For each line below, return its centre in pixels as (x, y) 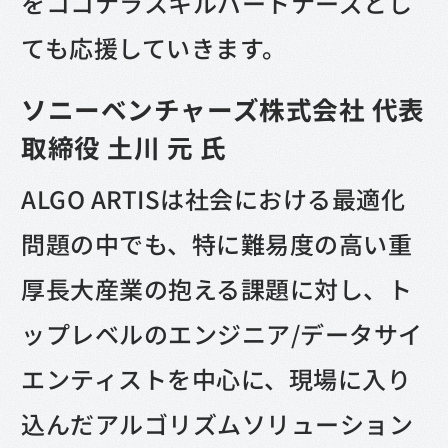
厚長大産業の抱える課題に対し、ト (217, 289)
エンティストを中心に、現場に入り (216, 379)
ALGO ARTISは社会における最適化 (213, 199)
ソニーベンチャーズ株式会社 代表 (223, 109)
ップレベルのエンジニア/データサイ (222, 334)
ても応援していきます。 (154, 48)
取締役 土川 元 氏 (124, 147)
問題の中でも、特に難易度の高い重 (217, 244)
